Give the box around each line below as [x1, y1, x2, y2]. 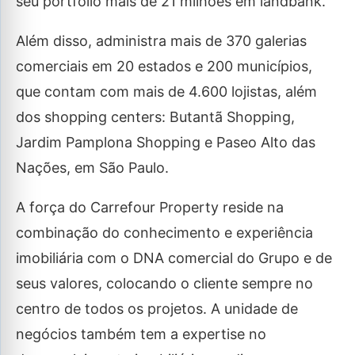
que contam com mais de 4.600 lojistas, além [16, 83, 317, 100]
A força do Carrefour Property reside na [16, 199, 284, 216]
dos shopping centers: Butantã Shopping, [16, 109, 295, 125]
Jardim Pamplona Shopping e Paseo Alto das [16, 134, 315, 151]
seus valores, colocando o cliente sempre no [16, 275, 313, 292]
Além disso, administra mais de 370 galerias [16, 32, 307, 49]
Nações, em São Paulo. [16, 159, 169, 176]
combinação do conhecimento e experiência [16, 224, 313, 241]
